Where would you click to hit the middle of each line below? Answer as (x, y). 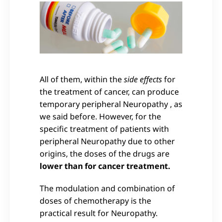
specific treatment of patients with (104, 129)
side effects (142, 79)
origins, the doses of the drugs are (105, 153)
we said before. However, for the (100, 116)
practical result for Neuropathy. (99, 213)
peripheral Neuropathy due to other (107, 141)
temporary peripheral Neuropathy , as (111, 104)
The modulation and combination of (107, 188)
